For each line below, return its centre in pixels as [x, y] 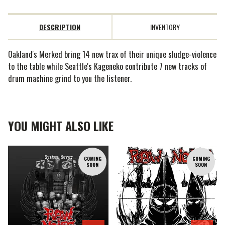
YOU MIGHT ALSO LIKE [61, 126]
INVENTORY [165, 27]
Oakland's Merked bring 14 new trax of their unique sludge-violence [112, 54]
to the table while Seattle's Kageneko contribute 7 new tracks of [107, 66]
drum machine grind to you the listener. [70, 78]
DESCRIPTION [60, 27]
